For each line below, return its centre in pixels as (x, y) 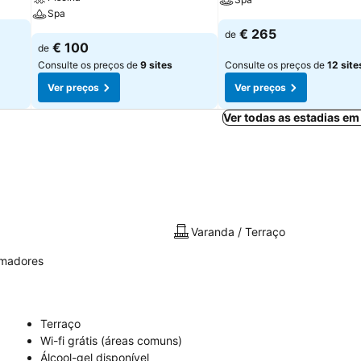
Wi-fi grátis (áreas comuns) (111, 340)
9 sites (156, 65)
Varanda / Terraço (239, 231)
